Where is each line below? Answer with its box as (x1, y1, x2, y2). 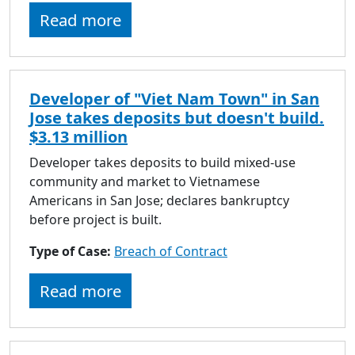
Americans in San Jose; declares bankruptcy (29, 191, 289, 209)
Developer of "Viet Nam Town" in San (29, 87, 319, 109)
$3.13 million (29, 125, 128, 147)
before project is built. (29, 210, 162, 228)
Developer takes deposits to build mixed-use (29, 153, 296, 171)
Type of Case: (29, 242, 114, 260)
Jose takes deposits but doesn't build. (29, 106, 324, 128)
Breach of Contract (114, 242, 227, 260)
